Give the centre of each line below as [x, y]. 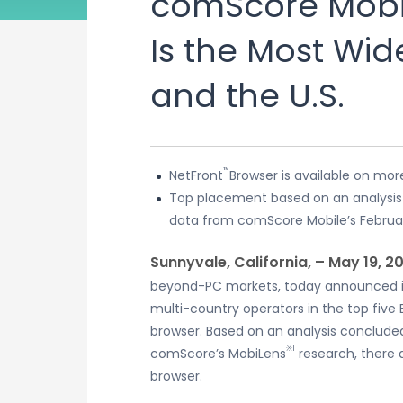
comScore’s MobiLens [218, 354]
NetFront [196, 175]
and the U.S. [247, 96]
